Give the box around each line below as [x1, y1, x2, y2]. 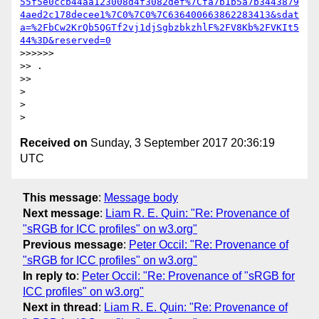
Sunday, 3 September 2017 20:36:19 [88, 137, 275, 150]
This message [23, 191, 98, 204]
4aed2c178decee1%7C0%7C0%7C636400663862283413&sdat [20, 9, 299, 21]
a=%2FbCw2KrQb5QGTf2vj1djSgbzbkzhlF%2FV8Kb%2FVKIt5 [20, 22, 299, 33]
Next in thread [23, 300, 98, 313]
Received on [20, 137, 88, 150]
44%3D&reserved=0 [20, 35, 111, 46]
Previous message [23, 238, 123, 251]
